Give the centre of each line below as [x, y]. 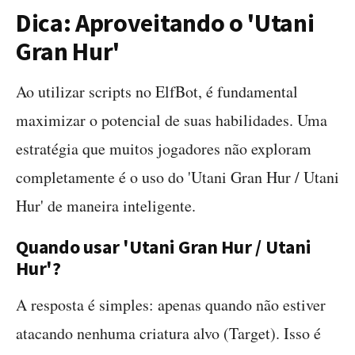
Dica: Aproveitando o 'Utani [165, 23]
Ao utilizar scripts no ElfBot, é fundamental [157, 92]
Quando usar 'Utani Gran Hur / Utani [164, 247]
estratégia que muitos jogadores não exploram [164, 149]
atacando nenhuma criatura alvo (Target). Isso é [168, 333]
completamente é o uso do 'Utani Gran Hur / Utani [177, 177]
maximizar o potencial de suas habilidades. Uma [172, 120]
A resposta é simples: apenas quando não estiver [171, 305]
